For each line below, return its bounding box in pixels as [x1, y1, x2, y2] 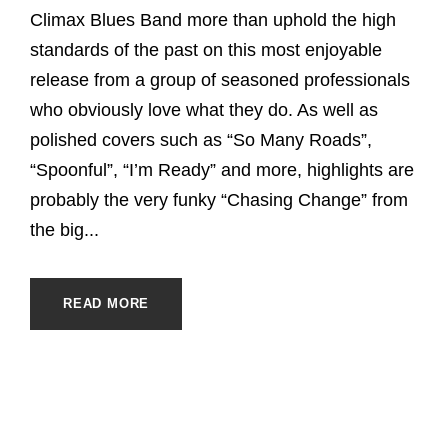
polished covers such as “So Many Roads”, [30, 129, 372, 150]
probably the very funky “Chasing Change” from [30, 189, 408, 210]
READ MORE [63, 295, 150, 311]
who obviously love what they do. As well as [30, 99, 378, 120]
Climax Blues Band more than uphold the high [30, 9, 396, 30]
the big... [30, 219, 99, 240]
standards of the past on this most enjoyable [30, 39, 382, 60]
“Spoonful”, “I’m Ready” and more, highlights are [30, 159, 414, 180]
